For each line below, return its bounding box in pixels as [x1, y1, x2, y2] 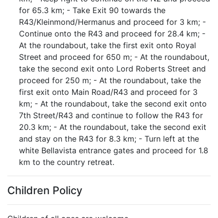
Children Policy [7, 184, 82, 197]
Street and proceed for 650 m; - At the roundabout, [19, 52, 209, 62]
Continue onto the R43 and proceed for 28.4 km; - [19, 29, 205, 38]
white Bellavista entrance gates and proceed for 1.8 [19, 145, 208, 155]
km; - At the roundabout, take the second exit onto [19, 99, 207, 109]
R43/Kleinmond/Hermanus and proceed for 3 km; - [19, 17, 206, 27]
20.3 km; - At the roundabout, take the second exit [19, 122, 206, 132]
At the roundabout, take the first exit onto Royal [19, 40, 196, 50]
